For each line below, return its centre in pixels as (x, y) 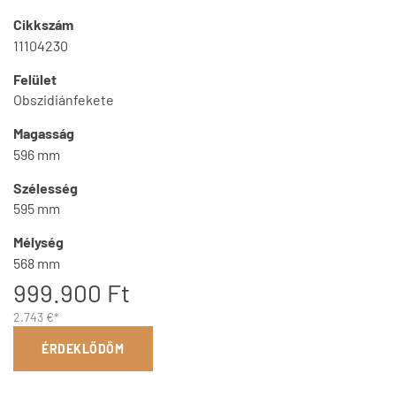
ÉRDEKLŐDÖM (83, 349)
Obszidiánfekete (64, 100)
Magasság (44, 133)
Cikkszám (43, 24)
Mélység (38, 242)
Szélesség (46, 187)
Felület (35, 79)
